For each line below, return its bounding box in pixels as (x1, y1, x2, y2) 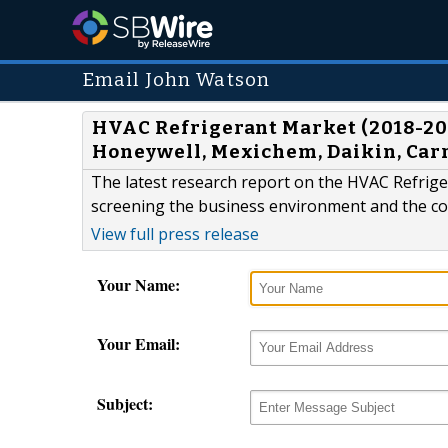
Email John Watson (82, 69, 271, 91)
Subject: (97, 391, 153, 415)
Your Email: (97, 332, 180, 356)
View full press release (91, 223, 259, 246)
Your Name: (97, 273, 180, 297)
